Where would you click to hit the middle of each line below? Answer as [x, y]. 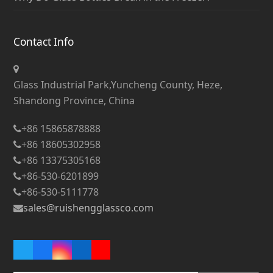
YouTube [121, 254]
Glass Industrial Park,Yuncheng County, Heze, [118, 84]
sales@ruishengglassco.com [89, 207]
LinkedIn [102, 254]
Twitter [40, 254]
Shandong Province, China [74, 100]
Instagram [87, 254]
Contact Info [44, 41]
